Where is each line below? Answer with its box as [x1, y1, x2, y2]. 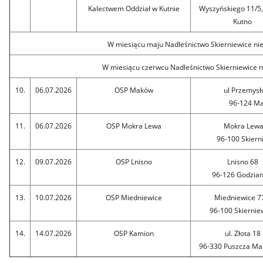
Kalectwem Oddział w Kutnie [87, 3, 180, 14]
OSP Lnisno [115, 156, 152, 167]
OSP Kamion [113, 228, 154, 238]
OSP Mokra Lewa [106, 120, 161, 131]
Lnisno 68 [227, 156, 258, 167]
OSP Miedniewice [105, 192, 162, 203]
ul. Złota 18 [224, 228, 261, 238]
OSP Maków [114, 85, 153, 95]
